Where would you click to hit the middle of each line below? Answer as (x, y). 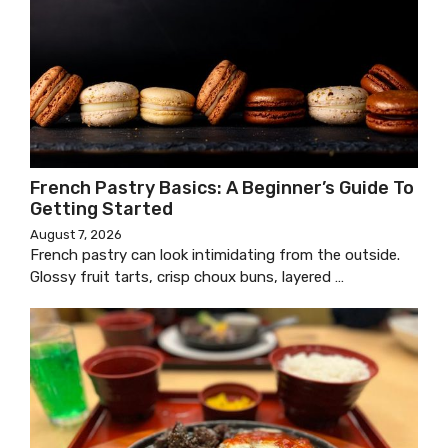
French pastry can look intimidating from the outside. (215, 254)
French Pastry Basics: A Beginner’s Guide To (222, 187)
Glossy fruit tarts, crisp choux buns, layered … (187, 276)
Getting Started (101, 208)
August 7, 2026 (76, 234)
